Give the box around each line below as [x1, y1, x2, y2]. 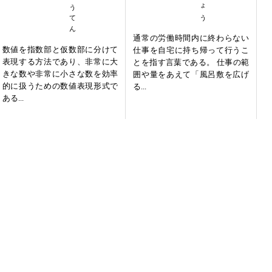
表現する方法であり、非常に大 [2, 57, 118, 67]
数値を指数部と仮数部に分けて [2, 45, 118, 55]
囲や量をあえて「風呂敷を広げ [133, 70, 250, 80]
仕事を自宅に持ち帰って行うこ [133, 46, 250, 55]
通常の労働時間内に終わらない [133, 33, 250, 43]
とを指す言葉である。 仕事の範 [133, 58, 250, 67]
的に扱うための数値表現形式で [2, 81, 118, 91]
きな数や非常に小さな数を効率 [2, 69, 118, 79]
